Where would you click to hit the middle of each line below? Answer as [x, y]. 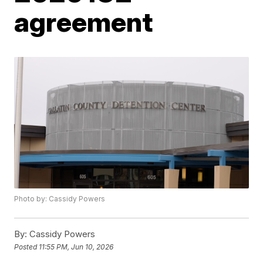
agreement [84, 22]
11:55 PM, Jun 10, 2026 [76, 247]
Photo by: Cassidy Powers [60, 199]
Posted [27, 247]
